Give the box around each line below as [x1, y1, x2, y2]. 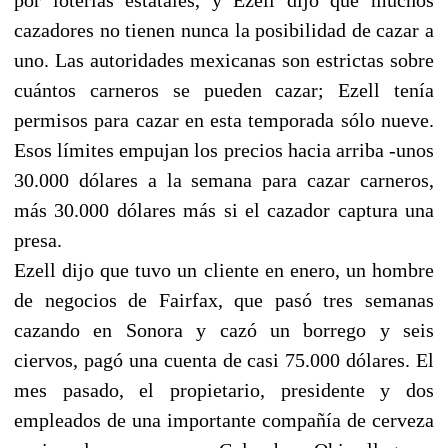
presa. [14, 228, 62, 251]
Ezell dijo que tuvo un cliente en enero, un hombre [14, 258, 434, 281]
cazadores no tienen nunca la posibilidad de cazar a [14, 18, 434, 41]
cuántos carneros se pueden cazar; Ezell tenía [14, 78, 434, 101]
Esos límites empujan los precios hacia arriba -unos [14, 138, 434, 161]
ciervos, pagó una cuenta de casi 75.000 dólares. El [14, 348, 434, 371]
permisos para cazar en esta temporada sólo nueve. [14, 108, 434, 131]
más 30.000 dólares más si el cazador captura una [14, 198, 434, 221]
